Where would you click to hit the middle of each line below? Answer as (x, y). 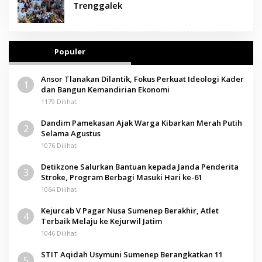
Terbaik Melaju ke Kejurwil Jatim (101, 221)
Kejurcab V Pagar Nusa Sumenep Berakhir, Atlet (130, 210)
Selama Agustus (71, 133)
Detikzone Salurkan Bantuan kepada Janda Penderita (140, 166)
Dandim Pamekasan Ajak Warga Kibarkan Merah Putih (142, 123)
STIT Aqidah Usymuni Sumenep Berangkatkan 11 (132, 254)
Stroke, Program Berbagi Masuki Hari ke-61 (122, 177)
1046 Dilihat (59, 233)
